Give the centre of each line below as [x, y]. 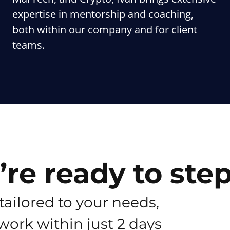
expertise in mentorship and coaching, [103, 14]
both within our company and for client [105, 30]
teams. [28, 45]
